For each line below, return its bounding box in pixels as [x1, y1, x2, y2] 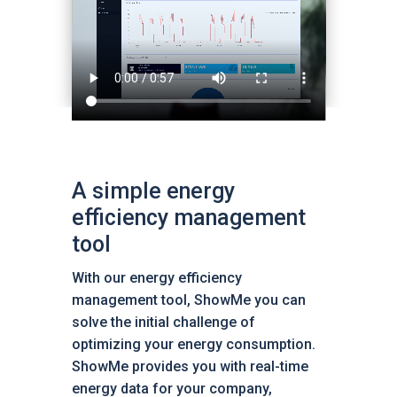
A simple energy [71, 178, 235, 205]
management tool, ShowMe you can [71, 292, 306, 309]
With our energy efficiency [71, 269, 242, 287]
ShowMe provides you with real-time [71, 358, 308, 376]
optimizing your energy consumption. [71, 336, 315, 354]
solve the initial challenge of [71, 314, 255, 331]
